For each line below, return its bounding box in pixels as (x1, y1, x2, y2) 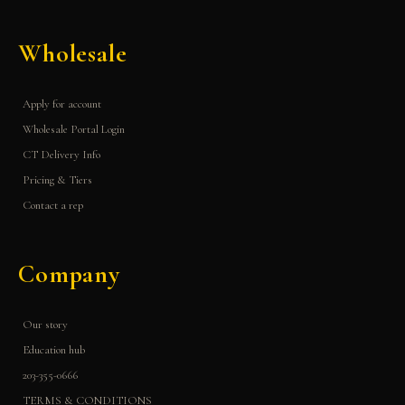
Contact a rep (23, 197, 83, 212)
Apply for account (23, 96, 101, 111)
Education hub (23, 342, 85, 357)
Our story (23, 316, 68, 332)
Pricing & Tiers (23, 172, 92, 187)
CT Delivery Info (23, 146, 100, 162)
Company (18, 258, 120, 289)
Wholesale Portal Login (23, 121, 125, 137)
